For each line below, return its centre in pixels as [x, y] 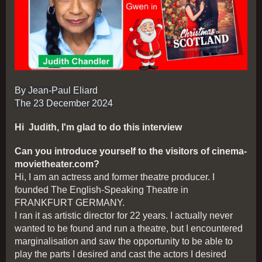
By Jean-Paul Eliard [56, 91]
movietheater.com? [57, 164]
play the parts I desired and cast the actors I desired [120, 254]
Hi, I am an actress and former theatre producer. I [115, 177]
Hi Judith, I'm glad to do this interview [98, 127]
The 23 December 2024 [64, 104]
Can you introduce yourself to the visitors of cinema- [131, 151]
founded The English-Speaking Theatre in [101, 190]
